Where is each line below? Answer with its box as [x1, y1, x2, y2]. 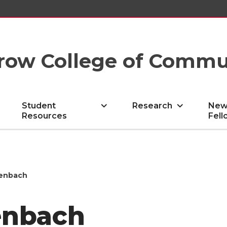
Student [22, 101, 56, 110]
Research [132, 101, 173, 110]
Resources [22, 111, 67, 121]
